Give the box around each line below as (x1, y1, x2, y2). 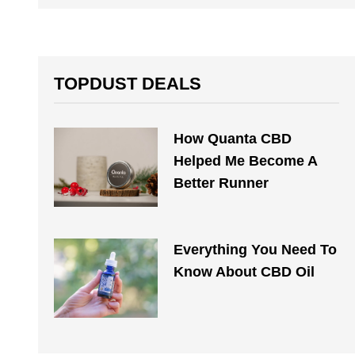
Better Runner (173, 175, 269, 191)
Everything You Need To (173, 242, 337, 258)
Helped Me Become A (173, 153, 317, 169)
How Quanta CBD (173, 131, 292, 147)
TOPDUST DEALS (54, 74, 201, 94)
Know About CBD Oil (173, 264, 315, 280)
